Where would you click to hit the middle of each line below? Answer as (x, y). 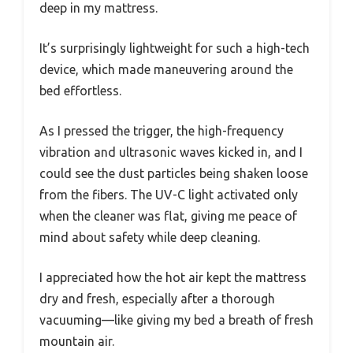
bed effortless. (80, 91)
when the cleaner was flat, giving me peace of (168, 216)
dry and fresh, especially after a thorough (157, 299)
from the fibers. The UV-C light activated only (169, 195)
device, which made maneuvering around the (166, 70)
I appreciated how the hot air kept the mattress (173, 278)
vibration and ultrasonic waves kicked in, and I (171, 152)
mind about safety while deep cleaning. (150, 238)
